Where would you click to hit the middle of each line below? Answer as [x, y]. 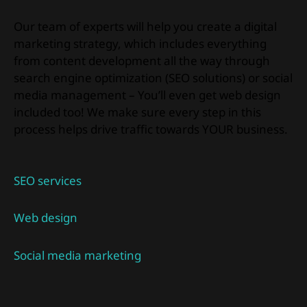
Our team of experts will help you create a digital [145, 26]
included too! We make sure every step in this [137, 112]
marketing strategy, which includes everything [140, 43]
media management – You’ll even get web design [147, 95]
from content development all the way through [142, 60]
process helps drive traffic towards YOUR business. [151, 129]
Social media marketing [77, 255]
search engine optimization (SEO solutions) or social [153, 77]
